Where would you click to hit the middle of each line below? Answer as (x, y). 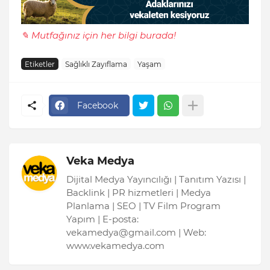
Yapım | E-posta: (102, 219)
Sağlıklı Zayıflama (96, 64)
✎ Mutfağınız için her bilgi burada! (99, 36)
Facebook (98, 105)
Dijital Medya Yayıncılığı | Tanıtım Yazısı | (156, 180)
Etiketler (40, 64)
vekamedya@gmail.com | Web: (136, 233)
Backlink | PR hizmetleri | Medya (139, 193)
